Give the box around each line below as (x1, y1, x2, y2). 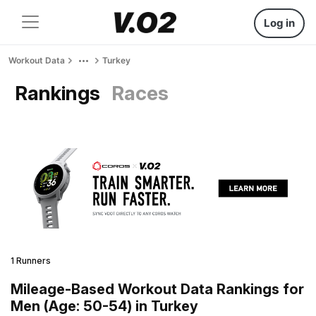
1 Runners (11, 255, 51, 266)
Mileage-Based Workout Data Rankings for (11, 280, 304, 298)
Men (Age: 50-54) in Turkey (11, 297, 198, 315)
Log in (264, 16, 295, 30)
